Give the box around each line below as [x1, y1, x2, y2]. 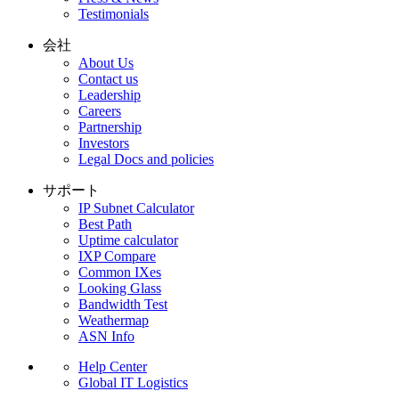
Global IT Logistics [78, 374, 188, 390]
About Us [78, 54, 134, 70]
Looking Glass [78, 280, 161, 296]
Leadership [78, 86, 141, 102]
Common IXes [78, 264, 161, 280]
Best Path [78, 216, 132, 232]
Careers [78, 102, 121, 118]
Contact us [78, 70, 138, 86]
